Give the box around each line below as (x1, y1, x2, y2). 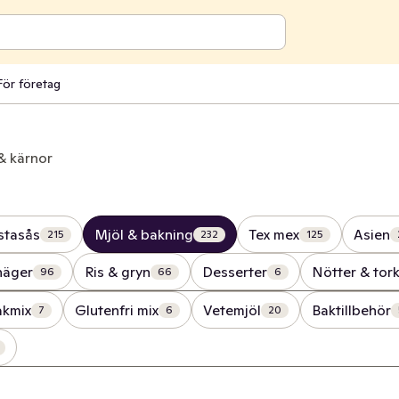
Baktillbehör (312, 301, 391, 319)
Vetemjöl (203, 301, 261, 319)
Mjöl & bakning (94, 225, 193, 243)
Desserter (202, 263, 267, 281)
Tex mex (248, 225, 299, 243)
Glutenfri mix (75, 301, 159, 319)
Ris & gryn (85, 263, 151, 281)
